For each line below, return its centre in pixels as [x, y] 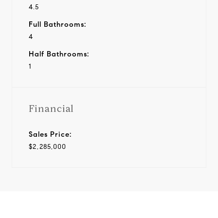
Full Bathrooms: [57, 24]
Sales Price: [50, 134]
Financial [51, 109]
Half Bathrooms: [59, 54]
